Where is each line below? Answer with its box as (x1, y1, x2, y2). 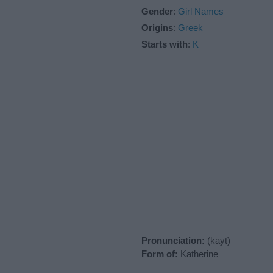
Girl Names (178, 5, 224, 16)
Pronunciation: (141, 235, 205, 246)
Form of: (141, 248, 178, 259)
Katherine (178, 248, 218, 259)
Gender (141, 5, 173, 16)
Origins (141, 22, 173, 33)
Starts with (141, 38, 188, 49)
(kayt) (205, 235, 230, 246)
